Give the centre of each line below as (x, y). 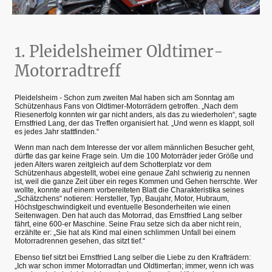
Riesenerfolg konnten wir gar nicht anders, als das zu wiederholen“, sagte (136, 115)
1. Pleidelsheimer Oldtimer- (119, 52)
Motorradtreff (68, 71)
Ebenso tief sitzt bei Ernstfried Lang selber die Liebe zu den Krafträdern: (133, 257)
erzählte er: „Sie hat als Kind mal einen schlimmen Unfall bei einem (125, 233)
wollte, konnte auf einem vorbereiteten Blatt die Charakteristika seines (129, 190)
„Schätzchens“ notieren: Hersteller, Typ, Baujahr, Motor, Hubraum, (122, 199)
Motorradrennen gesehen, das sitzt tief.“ (80, 241)
